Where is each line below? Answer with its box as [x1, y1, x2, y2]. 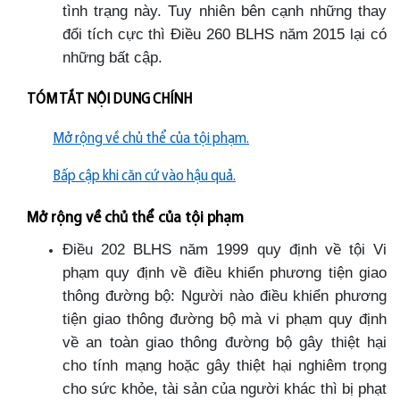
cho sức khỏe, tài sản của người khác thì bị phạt [62, 379, 387, 397]
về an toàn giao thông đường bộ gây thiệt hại [62, 332, 387, 351]
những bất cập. [62, 47, 162, 66]
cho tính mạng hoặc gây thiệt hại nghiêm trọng [62, 355, 387, 374]
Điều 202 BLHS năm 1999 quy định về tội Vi [62, 239, 387, 258]
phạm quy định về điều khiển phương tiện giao [62, 262, 387, 281]
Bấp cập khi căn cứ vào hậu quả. [53, 168, 236, 184]
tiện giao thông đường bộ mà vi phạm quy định [62, 309, 387, 328]
